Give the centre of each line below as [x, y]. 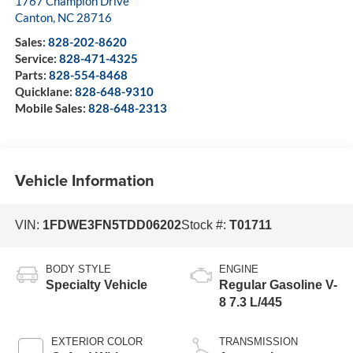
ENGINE [239, 269]
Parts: [32, 75]
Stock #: [205, 225]
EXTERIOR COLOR [97, 341]
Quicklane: [45, 92]
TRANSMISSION [258, 341]
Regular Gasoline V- [278, 284]
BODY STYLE [78, 269]
